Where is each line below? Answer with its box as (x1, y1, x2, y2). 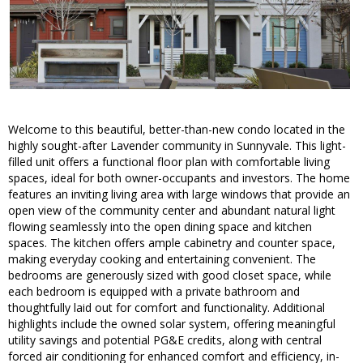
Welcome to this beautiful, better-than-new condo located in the (8, 122, 345, 138)
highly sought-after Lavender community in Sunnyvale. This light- (8, 138, 346, 154)
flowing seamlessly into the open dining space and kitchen (8, 219, 312, 235)
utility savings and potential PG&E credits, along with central (8, 332, 322, 348)
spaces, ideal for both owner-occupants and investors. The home (8, 170, 350, 186)
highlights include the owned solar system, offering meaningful (8, 316, 335, 332)
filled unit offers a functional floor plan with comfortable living (8, 154, 330, 170)
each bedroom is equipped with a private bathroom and (8, 284, 300, 300)
